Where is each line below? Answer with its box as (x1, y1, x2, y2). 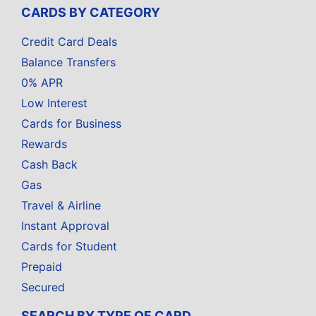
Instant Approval (21, 219, 109, 233)
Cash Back (21, 157, 78, 172)
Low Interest (21, 96, 87, 111)
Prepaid (21, 260, 62, 274)
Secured (21, 280, 65, 295)
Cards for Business (21, 116, 121, 131)
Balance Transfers (21, 55, 116, 70)
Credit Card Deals (21, 35, 117, 49)
